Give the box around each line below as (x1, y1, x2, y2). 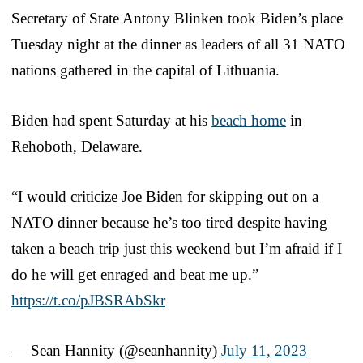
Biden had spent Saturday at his (11, 111, 211, 129)
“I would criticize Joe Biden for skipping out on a (11, 187, 318, 205)
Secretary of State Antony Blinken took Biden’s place (11, 9, 343, 27)
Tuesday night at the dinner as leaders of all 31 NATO (11, 35, 345, 53)
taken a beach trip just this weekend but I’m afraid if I (11, 239, 342, 257)
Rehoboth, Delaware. (11, 137, 143, 155)
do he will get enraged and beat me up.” (11, 265, 258, 283)
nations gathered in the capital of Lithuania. (11, 61, 280, 79)
